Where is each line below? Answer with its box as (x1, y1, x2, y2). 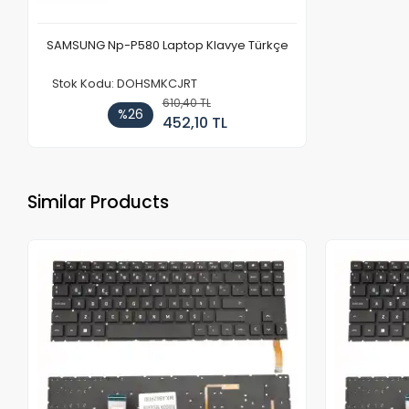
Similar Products (27, 190, 170, 215)
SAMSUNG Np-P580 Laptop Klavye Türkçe (46, 36, 288, 54)
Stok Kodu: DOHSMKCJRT (52, 74, 198, 92)
